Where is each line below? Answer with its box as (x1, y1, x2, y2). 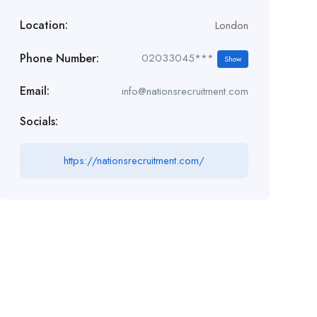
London (214, 18, 248, 33)
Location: (19, 17, 68, 33)
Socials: (19, 113, 58, 129)
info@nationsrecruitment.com (121, 83, 248, 99)
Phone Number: (19, 50, 99, 67)
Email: (19, 83, 50, 99)
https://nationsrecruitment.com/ (63, 153, 204, 168)
